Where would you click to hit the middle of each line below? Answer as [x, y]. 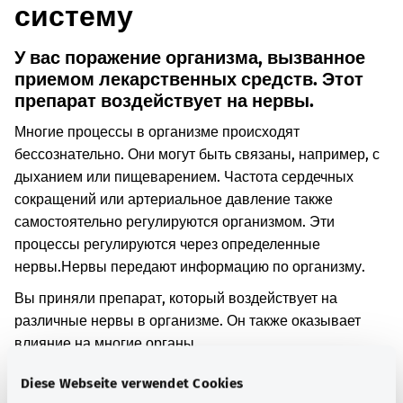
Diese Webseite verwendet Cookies [132, 383]
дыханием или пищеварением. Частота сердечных [184, 177]
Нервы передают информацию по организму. [213, 267]
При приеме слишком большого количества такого [183, 375]
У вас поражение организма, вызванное [190, 58]
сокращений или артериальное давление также [174, 199]
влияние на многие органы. [106, 343]
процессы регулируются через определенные [167, 244]
